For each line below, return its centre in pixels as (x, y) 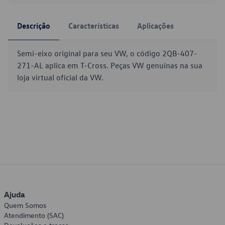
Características (94, 26)
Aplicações (155, 26)
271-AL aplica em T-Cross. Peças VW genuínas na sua (110, 65)
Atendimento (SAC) (34, 215)
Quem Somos (25, 205)
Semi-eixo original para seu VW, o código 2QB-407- (107, 53)
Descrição (34, 26)
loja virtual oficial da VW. (60, 77)
